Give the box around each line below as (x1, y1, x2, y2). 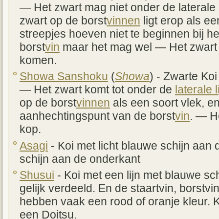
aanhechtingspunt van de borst (20, 110, 175, 123)
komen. (20, 54, 57, 66)
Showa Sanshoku (20, 70, 108, 83)
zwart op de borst (20, 14, 107, 27)
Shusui (20, 169, 54, 182)
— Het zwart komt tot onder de (20, 84, 175, 96)
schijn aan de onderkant (20, 153, 140, 165)
